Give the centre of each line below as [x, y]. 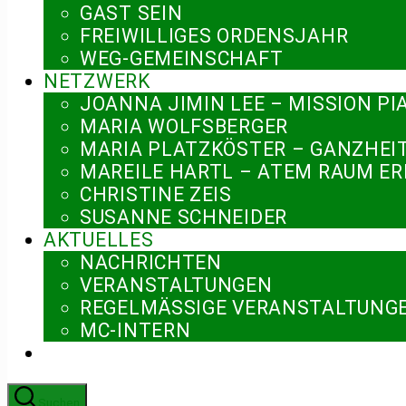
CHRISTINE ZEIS [156, 195]
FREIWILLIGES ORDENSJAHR [214, 36]
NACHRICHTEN [151, 263]
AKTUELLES [99, 240]
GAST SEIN [131, 14]
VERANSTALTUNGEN [176, 285]
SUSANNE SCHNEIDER [184, 217]
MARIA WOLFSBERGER [184, 127]
